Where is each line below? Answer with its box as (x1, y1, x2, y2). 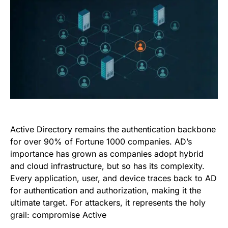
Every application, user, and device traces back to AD (10, 173, 217, 183)
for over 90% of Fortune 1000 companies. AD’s (10, 136, 192, 147)
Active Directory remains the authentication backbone (10, 124, 216, 134)
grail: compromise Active (10, 209, 106, 220)
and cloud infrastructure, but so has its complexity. (10, 160, 205, 171)
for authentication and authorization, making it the (10, 185, 201, 195)
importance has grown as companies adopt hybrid (10, 148, 204, 159)
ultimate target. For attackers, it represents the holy (10, 197, 206, 208)
